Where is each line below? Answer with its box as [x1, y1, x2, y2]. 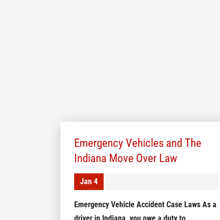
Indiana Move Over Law [74, 151, 178, 165]
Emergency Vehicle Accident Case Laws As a [74, 200, 217, 210]
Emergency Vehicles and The [74, 136, 202, 149]
